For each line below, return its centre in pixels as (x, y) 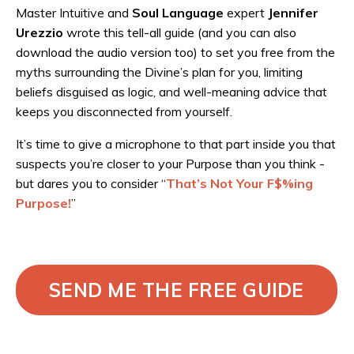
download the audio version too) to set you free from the (175, 52)
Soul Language (178, 13)
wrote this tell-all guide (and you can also (180, 32)
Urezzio (40, 32)
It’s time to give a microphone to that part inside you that (176, 144)
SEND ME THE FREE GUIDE (177, 290)
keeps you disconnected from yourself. (126, 111)
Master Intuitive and (74, 13)
